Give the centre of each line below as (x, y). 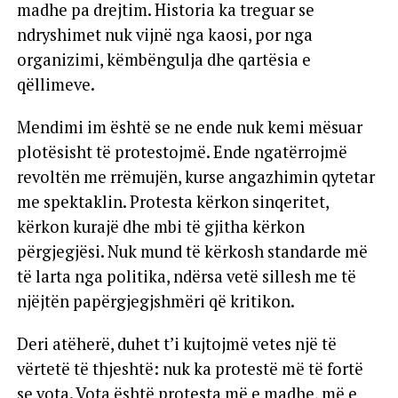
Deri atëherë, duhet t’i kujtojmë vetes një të (176, 343)
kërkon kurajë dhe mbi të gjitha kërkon (160, 226)
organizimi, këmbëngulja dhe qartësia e (163, 59)
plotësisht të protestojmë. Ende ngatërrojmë (182, 151)
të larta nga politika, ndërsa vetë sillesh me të (186, 276)
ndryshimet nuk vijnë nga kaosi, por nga (164, 34)
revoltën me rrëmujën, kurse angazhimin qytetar (195, 176)
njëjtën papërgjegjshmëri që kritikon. (155, 301)
